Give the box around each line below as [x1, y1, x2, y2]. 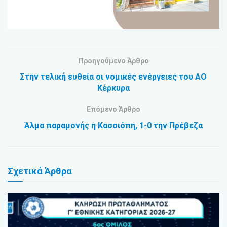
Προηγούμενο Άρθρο [78, 56, 149, 65]
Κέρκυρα [97, 83, 130, 93]
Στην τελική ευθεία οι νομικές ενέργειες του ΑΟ [20, 71, 207, 82]
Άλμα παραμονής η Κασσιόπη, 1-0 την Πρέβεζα [24, 120, 203, 130]
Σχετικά [8, 165, 45, 176]
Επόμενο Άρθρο [87, 105, 140, 113]
